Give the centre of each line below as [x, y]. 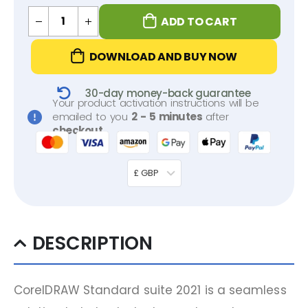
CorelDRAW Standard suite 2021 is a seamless [150, 290]
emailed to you [92, 117]
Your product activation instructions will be [155, 103]
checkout [77, 131]
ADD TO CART [199, 21]
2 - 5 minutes [168, 117]
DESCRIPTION [92, 243]
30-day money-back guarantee [168, 93]
